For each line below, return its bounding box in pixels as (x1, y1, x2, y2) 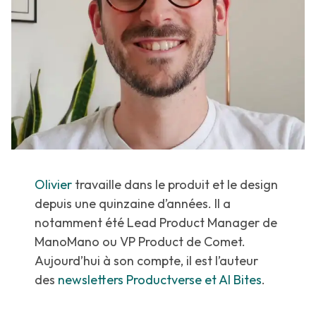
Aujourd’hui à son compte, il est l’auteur (35, 253, 259, 269)
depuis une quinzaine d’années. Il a (35, 195, 231, 212)
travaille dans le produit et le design (72, 176, 279, 193)
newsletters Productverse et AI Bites (58, 272, 262, 288)
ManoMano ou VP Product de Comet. (35, 233, 246, 250)
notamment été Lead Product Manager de (35, 214, 278, 231)
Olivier (35, 176, 73, 193)
